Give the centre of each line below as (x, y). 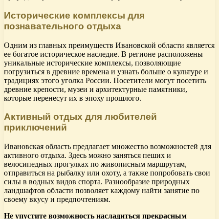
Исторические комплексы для (74, 15)
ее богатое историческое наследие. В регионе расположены (103, 54)
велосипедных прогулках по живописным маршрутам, (95, 164)
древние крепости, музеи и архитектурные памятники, (96, 89)
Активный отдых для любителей (80, 117)
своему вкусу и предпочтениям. (57, 199)
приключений (35, 128)
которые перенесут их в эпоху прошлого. (73, 98)
